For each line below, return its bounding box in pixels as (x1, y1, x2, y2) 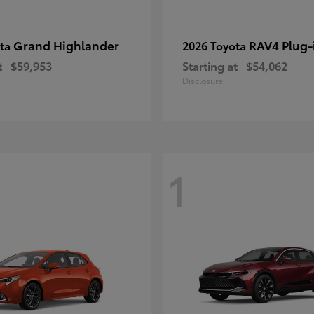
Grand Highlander (13, 36, 119, 53)
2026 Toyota (182, 37, 249, 53)
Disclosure (182, 74, 223, 86)
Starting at (182, 57, 238, 74)
